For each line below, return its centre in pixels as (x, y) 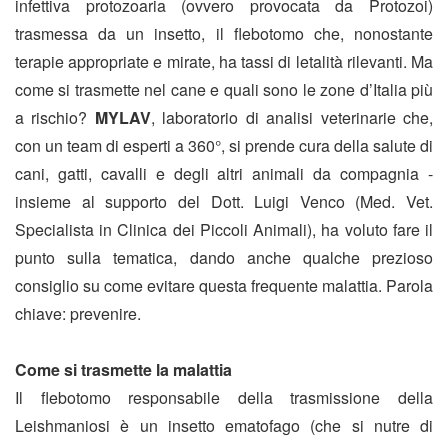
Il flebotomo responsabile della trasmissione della (224, 398)
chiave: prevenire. (78, 314)
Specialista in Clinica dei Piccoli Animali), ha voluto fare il (224, 230)
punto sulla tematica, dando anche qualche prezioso (224, 258)
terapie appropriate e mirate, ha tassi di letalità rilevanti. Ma (224, 62)
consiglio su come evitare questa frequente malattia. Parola (224, 286)
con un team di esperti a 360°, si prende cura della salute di (224, 146)
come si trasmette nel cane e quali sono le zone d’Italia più (224, 90)
